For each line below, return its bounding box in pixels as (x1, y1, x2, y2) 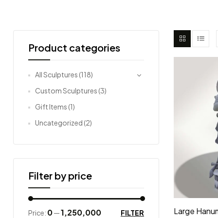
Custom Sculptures (35, 86, 97, 95)
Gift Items (35, 102, 67, 111)
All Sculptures (35, 70, 78, 79)
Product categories (28, 41, 120, 54)
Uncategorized (35, 118, 83, 127)
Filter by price (28, 169, 92, 182)
